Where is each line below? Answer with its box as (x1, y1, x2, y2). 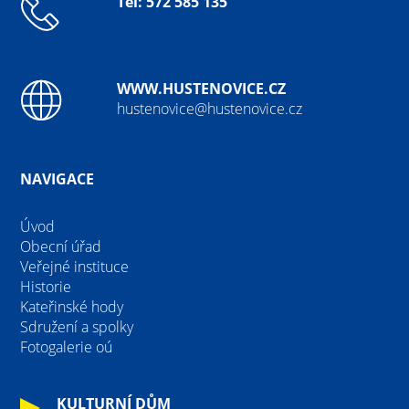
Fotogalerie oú (20, 337, 113, 358)
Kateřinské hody (20, 297, 124, 318)
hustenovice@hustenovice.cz (117, 99, 303, 120)
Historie (20, 277, 72, 298)
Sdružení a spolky (20, 317, 134, 338)
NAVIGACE (20, 169, 95, 190)
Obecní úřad (20, 236, 102, 257)
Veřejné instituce (20, 257, 130, 278)
